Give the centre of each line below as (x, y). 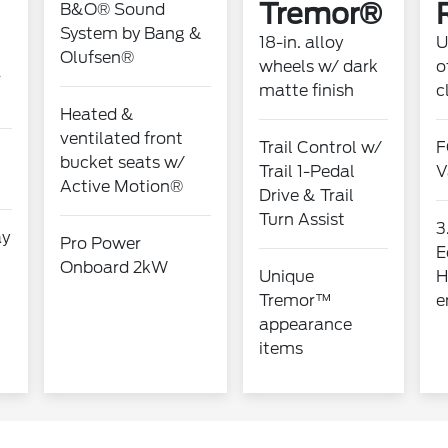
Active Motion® (121, 186)
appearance (305, 324)
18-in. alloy (300, 42)
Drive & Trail (306, 195)
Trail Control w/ (320, 147)
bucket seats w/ (122, 162)
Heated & (96, 114)
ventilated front (121, 138)
